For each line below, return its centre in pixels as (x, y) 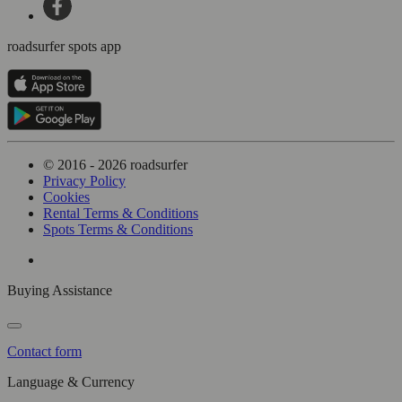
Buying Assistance (60, 290)
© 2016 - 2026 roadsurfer (115, 164)
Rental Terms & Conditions (121, 213)
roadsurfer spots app (64, 46)
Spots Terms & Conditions (118, 229)
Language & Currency (71, 381)
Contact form (44, 351)
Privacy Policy (84, 180)
